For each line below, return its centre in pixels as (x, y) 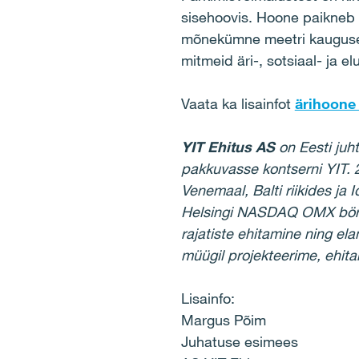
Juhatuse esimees (239, 341)
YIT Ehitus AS (230, 147)
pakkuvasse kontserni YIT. (265, 168)
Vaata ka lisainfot (238, 103)
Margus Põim (223, 320)
